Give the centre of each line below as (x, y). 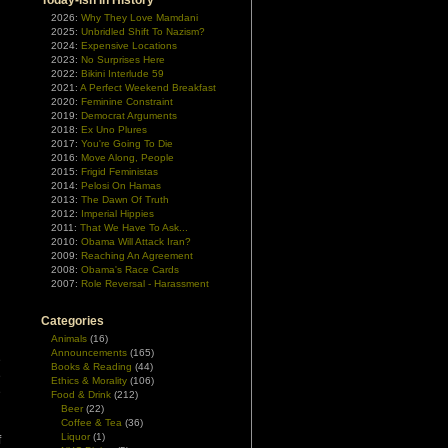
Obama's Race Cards (130, 269)
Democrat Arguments (129, 115)
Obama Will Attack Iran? (136, 241)
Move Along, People (127, 157)
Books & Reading (91, 366)
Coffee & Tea (91, 422)
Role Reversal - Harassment (145, 283)
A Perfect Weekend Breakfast (148, 87)
